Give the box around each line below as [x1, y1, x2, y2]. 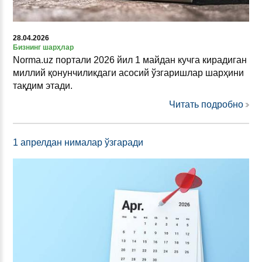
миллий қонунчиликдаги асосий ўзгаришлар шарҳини [13, 67, 244, 78]
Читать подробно [169, 99, 243, 109]
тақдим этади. [13, 80, 73, 91]
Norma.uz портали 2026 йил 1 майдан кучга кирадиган [13, 54, 247, 65]
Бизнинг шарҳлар [13, 43, 74, 51]
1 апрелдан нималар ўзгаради [13, 137, 143, 147]
